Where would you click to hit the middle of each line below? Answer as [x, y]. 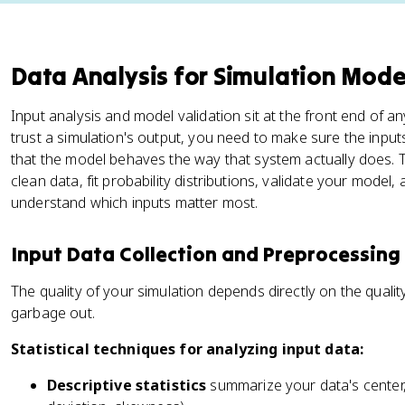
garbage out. [53, 313]
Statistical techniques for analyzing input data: [188, 349]
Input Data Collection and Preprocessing [206, 254]
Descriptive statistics [127, 385]
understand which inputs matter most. [135, 202]
